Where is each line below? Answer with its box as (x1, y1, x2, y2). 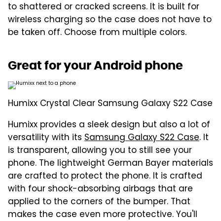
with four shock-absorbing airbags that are (8, 182, 193, 196)
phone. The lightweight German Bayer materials (8, 156, 213, 171)
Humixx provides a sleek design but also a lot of (8, 118, 210, 132)
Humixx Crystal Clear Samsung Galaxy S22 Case (8, 97, 213, 111)
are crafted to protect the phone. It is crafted (8, 169, 202, 184)
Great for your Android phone (8, 57, 183, 73)
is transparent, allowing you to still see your (8, 144, 192, 158)
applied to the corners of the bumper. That (8, 195, 190, 209)
